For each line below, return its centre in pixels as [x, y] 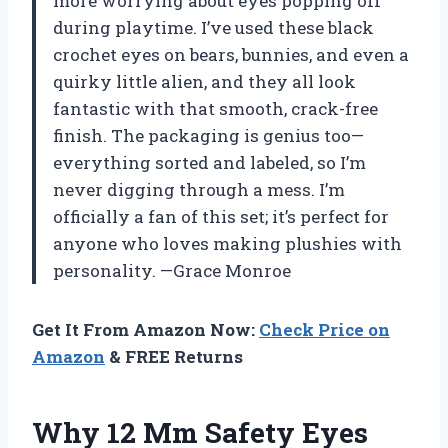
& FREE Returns [174, 356]
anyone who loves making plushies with [227, 243]
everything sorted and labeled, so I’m [209, 162]
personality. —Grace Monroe [172, 270]
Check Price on [324, 329]
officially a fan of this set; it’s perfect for [221, 216]
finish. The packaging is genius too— [208, 135]
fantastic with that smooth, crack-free [215, 108]
